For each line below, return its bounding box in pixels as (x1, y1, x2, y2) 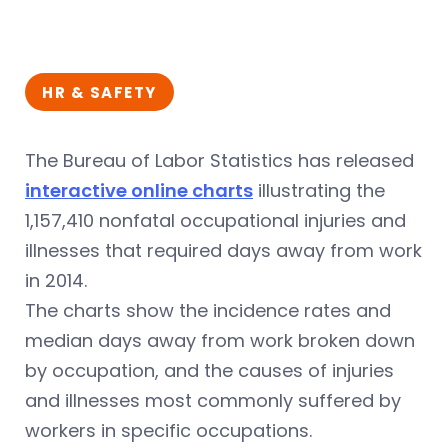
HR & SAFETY (42, 82, 157, 103)
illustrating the (253, 178, 385, 203)
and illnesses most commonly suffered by (25, 388, 401, 413)
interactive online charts (25, 178, 253, 203)
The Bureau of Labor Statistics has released (25, 148, 414, 173)
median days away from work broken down (25, 328, 415, 353)
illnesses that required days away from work (25, 238, 422, 263)
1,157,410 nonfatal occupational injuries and (25, 208, 406, 233)
